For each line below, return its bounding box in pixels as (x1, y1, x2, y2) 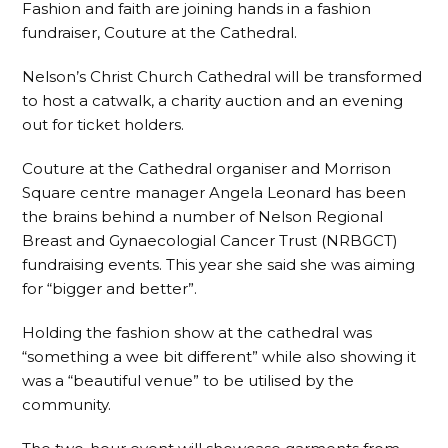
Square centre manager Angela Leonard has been (22, 183, 407, 203)
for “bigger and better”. (22, 279, 198, 299)
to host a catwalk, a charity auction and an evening (22, 91, 404, 111)
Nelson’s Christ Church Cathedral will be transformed (22, 67, 423, 87)
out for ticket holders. (22, 115, 185, 135)
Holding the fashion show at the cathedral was (22, 323, 373, 343)
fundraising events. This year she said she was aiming (22, 255, 416, 275)
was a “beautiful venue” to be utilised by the (22, 371, 355, 391)
